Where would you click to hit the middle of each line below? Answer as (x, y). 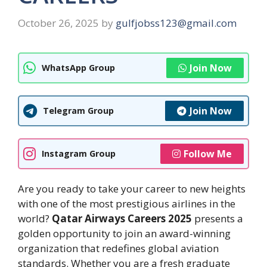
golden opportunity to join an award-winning (124, 233)
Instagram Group (79, 154)
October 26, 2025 (58, 23)
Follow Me (208, 153)
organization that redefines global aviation (118, 248)
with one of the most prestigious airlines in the (127, 203)
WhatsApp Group (78, 68)
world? (35, 218)
